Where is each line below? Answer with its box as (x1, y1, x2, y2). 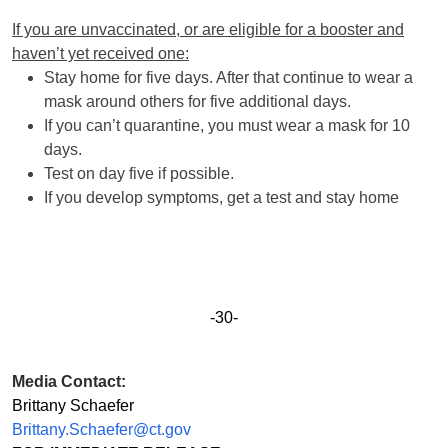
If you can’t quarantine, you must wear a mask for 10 (44, 116, 410, 134)
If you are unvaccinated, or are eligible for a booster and (12, 20, 404, 38)
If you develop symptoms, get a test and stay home (44, 188, 399, 206)
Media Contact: (12, 372, 126, 390)
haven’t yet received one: (12, 44, 189, 62)
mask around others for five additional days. (44, 92, 351, 110)
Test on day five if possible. (44, 164, 234, 182)
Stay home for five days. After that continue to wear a (44, 68, 413, 86)
